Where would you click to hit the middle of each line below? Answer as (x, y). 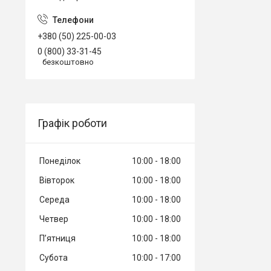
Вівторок (57, 180)
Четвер (54, 219)
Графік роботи (72, 123)
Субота (54, 257)
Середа (54, 199)
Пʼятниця (57, 238)
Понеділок (60, 161)
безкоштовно (68, 62)
